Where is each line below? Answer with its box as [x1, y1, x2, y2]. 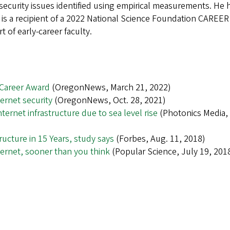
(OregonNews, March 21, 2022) [50, 81, 171, 94]
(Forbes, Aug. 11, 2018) [114, 132, 205, 145]
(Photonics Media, [158, 106, 228, 120]
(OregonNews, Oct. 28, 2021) [52, 93, 166, 107]
